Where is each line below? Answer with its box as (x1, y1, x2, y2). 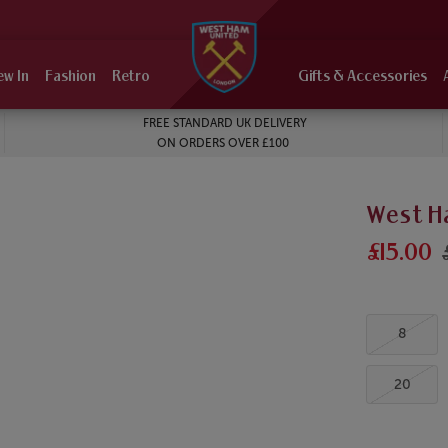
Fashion (45, 70, 96, 85)
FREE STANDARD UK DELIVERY (139, 116, 307, 131)
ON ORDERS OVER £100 (157, 136, 290, 151)
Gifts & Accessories (298, 70, 427, 85)
